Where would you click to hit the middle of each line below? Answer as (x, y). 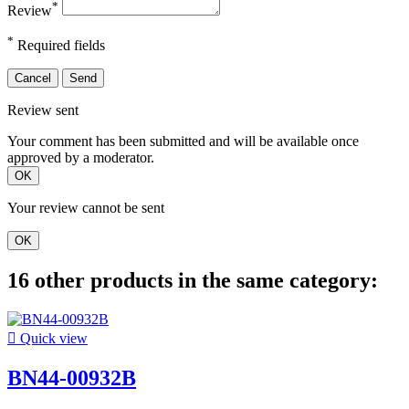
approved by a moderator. (81, 158)
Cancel (33, 79)
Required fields (59, 46)
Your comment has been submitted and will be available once (183, 142)
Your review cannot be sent (86, 208)
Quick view (52, 339)
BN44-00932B (72, 378)
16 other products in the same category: (193, 281)
